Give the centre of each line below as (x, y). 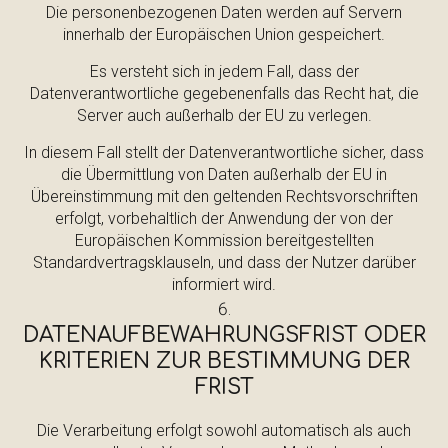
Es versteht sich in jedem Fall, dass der (224, 71)
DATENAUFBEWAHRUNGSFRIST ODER (224, 335)
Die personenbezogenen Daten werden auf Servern (224, 12)
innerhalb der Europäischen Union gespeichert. (224, 34)
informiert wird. (224, 284)
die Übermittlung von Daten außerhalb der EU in (224, 174)
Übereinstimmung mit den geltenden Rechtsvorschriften (224, 196)
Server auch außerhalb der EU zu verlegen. (224, 115)
